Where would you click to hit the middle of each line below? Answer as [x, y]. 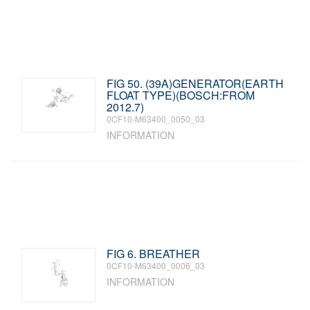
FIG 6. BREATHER [154, 254]
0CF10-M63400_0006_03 [156, 265]
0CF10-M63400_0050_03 [156, 119]
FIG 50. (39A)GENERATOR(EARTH [195, 83]
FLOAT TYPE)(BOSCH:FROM [181, 95]
